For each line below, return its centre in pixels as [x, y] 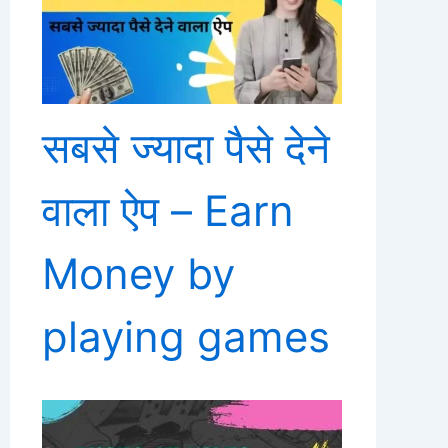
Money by [138, 273]
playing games [186, 336]
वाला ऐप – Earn [168, 210]
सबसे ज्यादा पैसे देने [186, 147]
